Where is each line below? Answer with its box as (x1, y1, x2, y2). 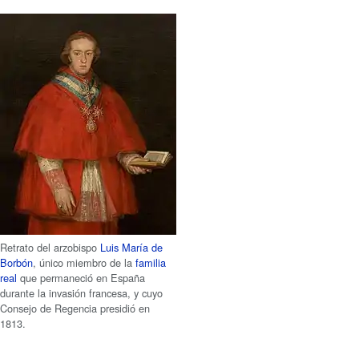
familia (135, 255, 167, 271)
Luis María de (100, 240, 163, 256)
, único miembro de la (33, 255, 136, 271)
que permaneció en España (17, 270, 146, 286)
